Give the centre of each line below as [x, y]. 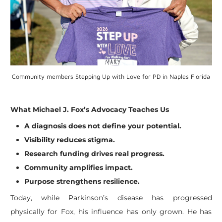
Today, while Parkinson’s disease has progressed [111, 197]
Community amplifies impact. [78, 167]
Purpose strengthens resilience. [82, 181]
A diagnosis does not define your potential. [103, 126]
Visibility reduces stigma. [69, 139]
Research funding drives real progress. [94, 153]
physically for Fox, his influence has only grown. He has [111, 211]
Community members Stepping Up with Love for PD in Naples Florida [111, 76]
